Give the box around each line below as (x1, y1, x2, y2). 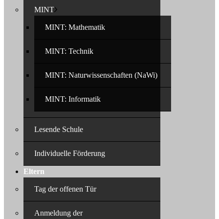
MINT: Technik (45, 47, 93, 55)
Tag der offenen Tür (34, 185, 96, 193)
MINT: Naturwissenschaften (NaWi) (45, 71, 157, 79)
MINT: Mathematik (45, 23, 105, 31)
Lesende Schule (34, 125, 83, 133)
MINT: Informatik (45, 95, 101, 103)
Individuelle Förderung (34, 149, 105, 157)
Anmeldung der (34, 209, 83, 217)
